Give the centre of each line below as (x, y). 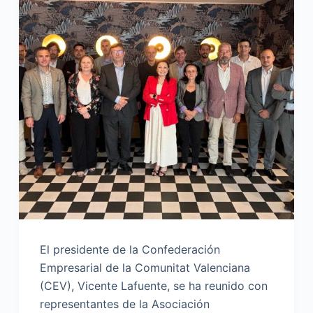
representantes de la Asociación (124, 304)
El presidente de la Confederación (130, 250)
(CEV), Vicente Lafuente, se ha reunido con (153, 286)
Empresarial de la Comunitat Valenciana (145, 268)
